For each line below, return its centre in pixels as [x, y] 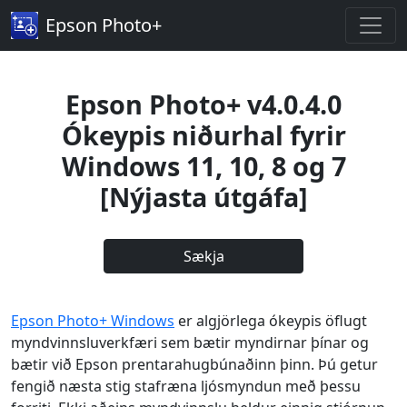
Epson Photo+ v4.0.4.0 [203, 104]
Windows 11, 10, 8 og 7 [203, 166]
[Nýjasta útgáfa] [203, 197]
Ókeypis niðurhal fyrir [203, 135]
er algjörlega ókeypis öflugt [271, 321]
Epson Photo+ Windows [93, 321]
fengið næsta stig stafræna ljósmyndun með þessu [186, 386]
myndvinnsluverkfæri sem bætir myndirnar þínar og [190, 342]
